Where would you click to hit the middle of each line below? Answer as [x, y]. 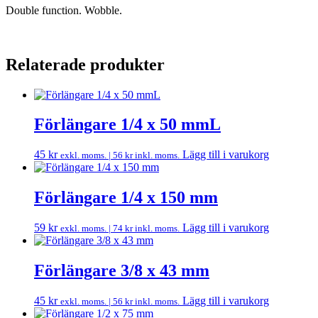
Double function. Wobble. [65, 10]
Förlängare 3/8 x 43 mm [122, 271]
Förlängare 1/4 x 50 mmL [127, 125]
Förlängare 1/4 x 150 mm [126, 198]
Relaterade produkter [85, 64]
